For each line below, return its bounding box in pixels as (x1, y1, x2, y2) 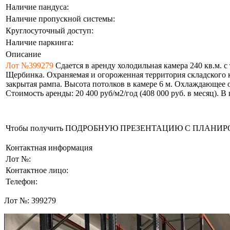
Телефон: (6, 177, 37, 186)
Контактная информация (6, 143, 92, 152)
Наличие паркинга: (6, 37, 73, 47)
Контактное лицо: (6, 165, 68, 175)
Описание (6, 49, 41, 59)
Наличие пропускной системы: (6, 14, 115, 23)
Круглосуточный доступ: (6, 26, 93, 35)
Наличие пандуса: (6, 2, 69, 11)
